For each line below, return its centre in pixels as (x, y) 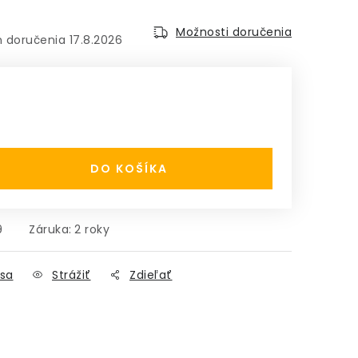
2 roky (92, 229)
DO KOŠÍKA (129, 169)
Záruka (49, 229)
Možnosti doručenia (234, 32)
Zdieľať (151, 275)
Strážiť (72, 275)
